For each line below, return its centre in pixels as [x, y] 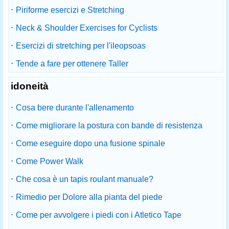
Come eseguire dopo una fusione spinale [90, 143]
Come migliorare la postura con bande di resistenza [109, 125]
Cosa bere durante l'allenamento [75, 108]
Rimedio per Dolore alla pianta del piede [89, 197]
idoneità [30, 86]
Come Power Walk [50, 161]
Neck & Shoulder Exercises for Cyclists [87, 28]
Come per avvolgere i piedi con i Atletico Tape [99, 215]
